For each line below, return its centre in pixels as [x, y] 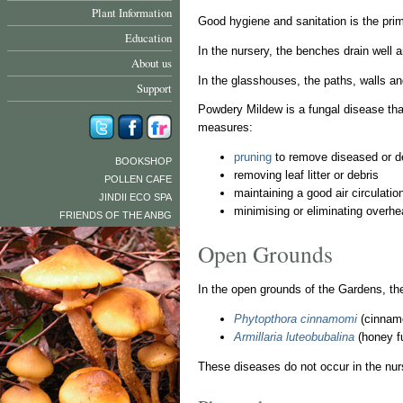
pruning [253, 157]
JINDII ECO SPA [135, 197]
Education [148, 38]
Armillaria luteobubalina [294, 336]
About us [152, 63]
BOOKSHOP [143, 161]
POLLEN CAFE [138, 179]
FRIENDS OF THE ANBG [116, 215]
